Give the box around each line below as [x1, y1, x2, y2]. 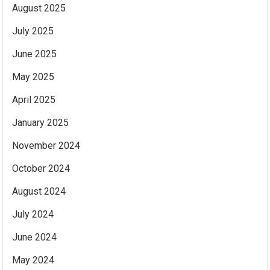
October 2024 [12, 162, 71, 174]
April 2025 [12, 93, 56, 105]
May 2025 [12, 71, 55, 83]
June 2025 [12, 48, 57, 60]
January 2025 [12, 116, 69, 128]
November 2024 [12, 139, 81, 151]
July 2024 [12, 208, 54, 220]
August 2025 [12, 2, 66, 14]
